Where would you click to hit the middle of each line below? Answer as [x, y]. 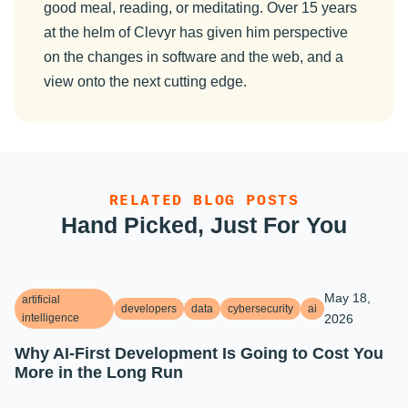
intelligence [51, 318]
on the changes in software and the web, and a [194, 56]
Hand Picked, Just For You [204, 224]
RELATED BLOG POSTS [204, 199]
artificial [41, 300]
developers [148, 309]
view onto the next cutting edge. [145, 81]
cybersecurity [260, 309]
